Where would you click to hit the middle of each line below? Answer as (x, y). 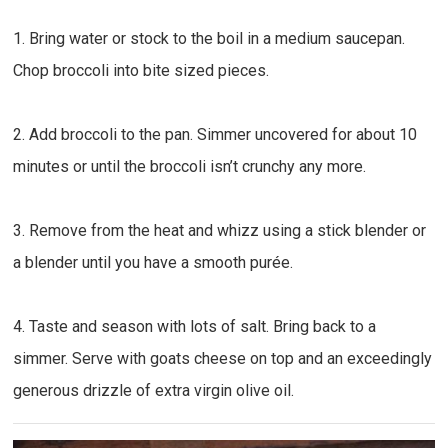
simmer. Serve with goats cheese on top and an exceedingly (223, 358)
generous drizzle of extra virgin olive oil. (154, 390)
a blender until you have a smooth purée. (153, 262)
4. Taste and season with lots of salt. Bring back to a (195, 326)
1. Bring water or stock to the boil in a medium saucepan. (209, 38)
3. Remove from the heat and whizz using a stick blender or (220, 230)
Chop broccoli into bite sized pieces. (141, 70)
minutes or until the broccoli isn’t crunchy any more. (190, 166)
